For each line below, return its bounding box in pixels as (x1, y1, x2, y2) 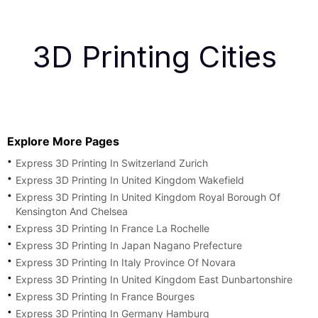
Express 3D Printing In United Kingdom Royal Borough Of (16, 190, 280, 203)
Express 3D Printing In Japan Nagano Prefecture (16, 238, 242, 251)
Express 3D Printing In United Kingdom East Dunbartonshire (16, 273, 292, 285)
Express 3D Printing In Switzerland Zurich (16, 156, 208, 169)
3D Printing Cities (33, 38, 285, 75)
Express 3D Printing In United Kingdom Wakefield (16, 173, 244, 186)
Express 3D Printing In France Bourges (16, 290, 194, 302)
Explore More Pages (7, 133, 119, 148)
